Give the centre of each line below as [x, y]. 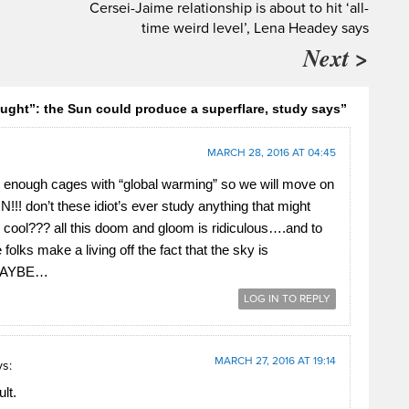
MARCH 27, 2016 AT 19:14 [275, 361]
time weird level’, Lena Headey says [255, 28]
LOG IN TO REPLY [287, 299]
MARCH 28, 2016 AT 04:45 [272, 152]
